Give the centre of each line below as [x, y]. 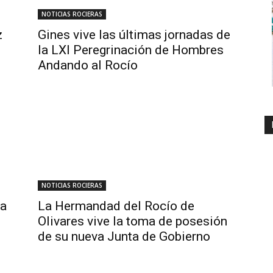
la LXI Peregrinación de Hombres [131, 50]
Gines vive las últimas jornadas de [134, 35]
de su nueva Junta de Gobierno [124, 236]
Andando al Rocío [88, 65]
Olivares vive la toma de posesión [133, 221]
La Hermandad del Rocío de [116, 206]
